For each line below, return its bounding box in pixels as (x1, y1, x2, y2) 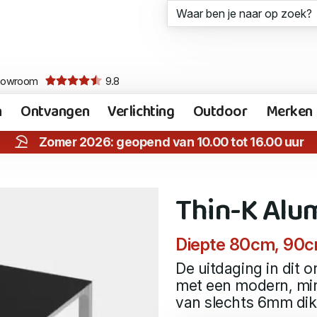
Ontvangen (21, 99, 90, 125)
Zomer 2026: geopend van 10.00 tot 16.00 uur (38, 134, 304, 149)
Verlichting (108, 99, 175, 125)
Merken (265, 99, 313, 125)
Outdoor (192, 99, 248, 125)
